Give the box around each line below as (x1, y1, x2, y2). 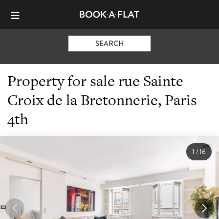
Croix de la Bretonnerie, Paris (7, 89, 197, 110)
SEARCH (95, 38, 124, 49)
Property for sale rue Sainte (7, 70, 183, 91)
